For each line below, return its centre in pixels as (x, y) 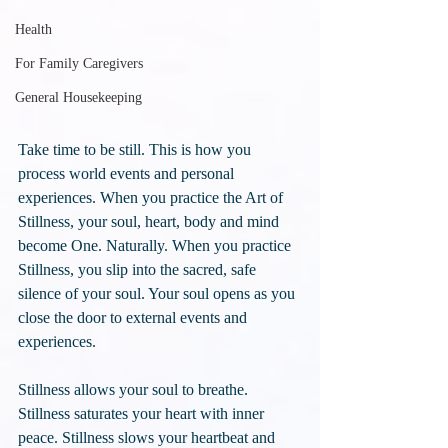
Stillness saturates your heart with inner (143, 414)
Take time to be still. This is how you (136, 150)
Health (33, 29)
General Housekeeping (78, 97)
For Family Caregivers (79, 63)
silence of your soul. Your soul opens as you (158, 294)
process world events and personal (128, 174)
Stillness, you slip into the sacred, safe (139, 270)
